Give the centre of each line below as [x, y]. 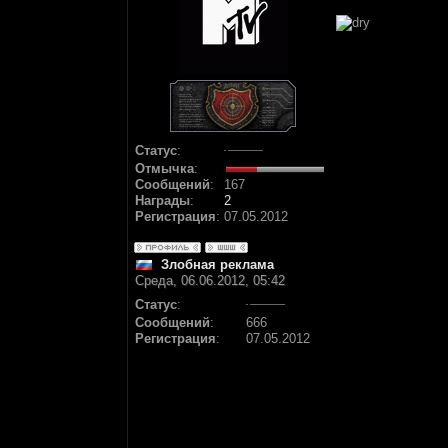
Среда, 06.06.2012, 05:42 [210, 280]
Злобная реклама [217, 264]
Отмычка [164, 168]
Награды [162, 200]
